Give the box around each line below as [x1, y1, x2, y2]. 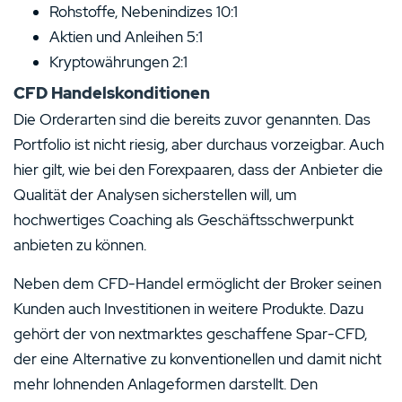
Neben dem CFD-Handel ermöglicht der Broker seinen [13, 273, 381, 293]
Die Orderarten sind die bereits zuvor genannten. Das [13, 109, 371, 129]
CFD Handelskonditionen [13, 82, 210, 103]
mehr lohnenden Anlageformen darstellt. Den [13, 373, 318, 394]
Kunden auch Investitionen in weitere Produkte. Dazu [13, 298, 363, 319]
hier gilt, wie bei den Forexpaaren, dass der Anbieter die [13, 159, 383, 179]
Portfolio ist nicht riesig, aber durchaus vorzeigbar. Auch [13, 134, 384, 154]
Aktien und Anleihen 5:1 [49, 26, 203, 47]
